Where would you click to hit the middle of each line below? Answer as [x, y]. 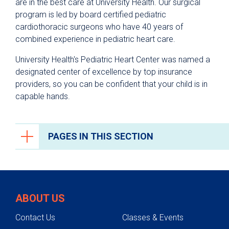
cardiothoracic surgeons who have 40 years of [99, 27]
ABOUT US [40, 199]
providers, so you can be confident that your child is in [111, 84]
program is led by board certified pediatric [91, 15]
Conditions [56, 201]
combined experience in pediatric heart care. [95, 39]
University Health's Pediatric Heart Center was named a [113, 60]
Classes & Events [153, 218]
